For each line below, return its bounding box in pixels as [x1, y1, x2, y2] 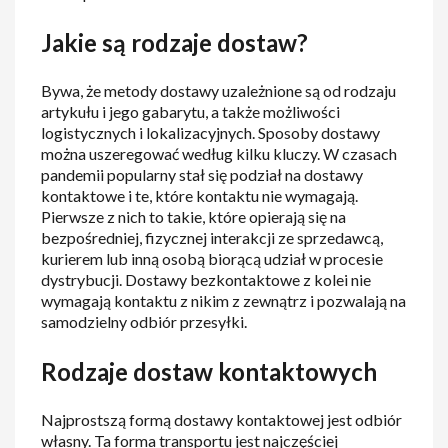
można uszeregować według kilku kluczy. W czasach [41, 143, 398, 163]
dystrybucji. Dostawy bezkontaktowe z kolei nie [41, 269, 372, 289]
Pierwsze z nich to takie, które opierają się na [41, 206, 347, 226]
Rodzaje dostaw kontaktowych [41, 356, 378, 386]
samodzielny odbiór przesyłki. [41, 311, 248, 331]
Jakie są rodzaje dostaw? [41, 27, 309, 57]
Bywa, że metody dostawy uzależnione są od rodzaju [41, 80, 397, 100]
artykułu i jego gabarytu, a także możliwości [41, 101, 341, 121]
